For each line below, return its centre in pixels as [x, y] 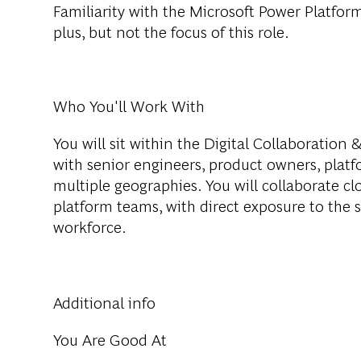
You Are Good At [110, 339]
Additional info [104, 302]
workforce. [90, 226]
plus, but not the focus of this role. [171, 31]
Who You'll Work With [129, 106]
